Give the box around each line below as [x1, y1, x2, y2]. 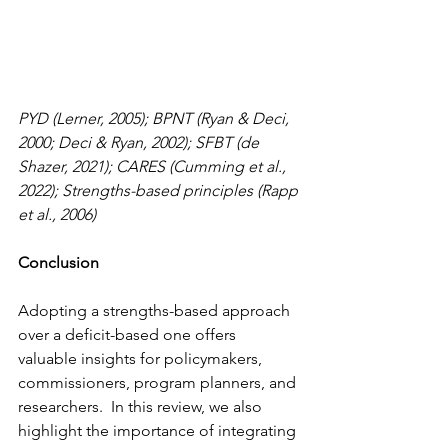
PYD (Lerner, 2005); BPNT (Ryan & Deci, [18, 109, 293, 129]
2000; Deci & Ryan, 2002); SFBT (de [18, 133, 263, 153]
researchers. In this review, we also [18, 397, 266, 417]
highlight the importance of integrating [18, 421, 300, 441]
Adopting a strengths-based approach [18, 301, 294, 321]
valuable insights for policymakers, [18, 349, 266, 369]
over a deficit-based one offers [18, 325, 240, 345]
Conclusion [18, 253, 101, 273]
